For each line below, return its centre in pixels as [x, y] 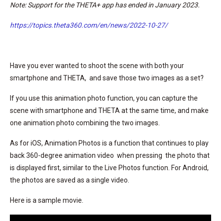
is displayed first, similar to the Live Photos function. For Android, [109, 168]
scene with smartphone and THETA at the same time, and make [109, 110]
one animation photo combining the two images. [85, 123]
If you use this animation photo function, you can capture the [104, 98]
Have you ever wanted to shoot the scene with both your [97, 66]
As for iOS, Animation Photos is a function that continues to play [109, 143]
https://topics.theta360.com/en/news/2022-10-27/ [89, 25]
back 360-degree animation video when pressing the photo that [110, 155]
